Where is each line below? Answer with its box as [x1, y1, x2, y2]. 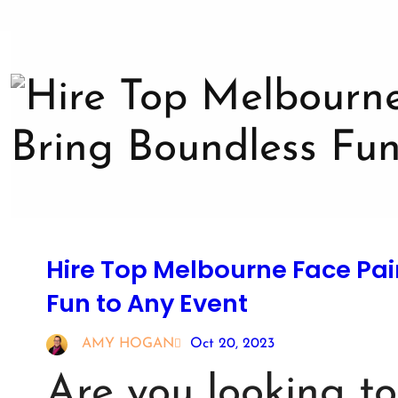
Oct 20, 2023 [189, 337, 275, 352]
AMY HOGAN [81, 337, 174, 352]
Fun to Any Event [45, 285, 248, 321]
